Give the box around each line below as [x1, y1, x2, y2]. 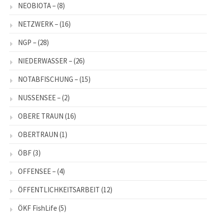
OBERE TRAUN [18, 111, 63, 121]
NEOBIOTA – [18, 1, 56, 11]
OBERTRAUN [18, 130, 58, 139]
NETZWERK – [18, 19, 58, 29]
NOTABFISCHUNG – [18, 75, 78, 84]
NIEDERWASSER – [18, 56, 72, 66]
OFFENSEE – [18, 167, 56, 176]
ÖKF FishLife [18, 203, 57, 213]
